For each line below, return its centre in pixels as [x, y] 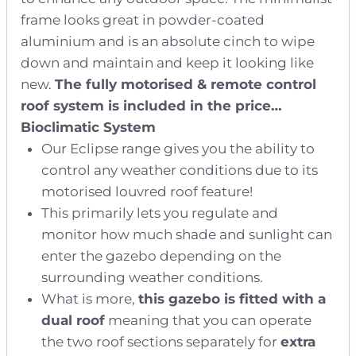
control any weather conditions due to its [179, 170]
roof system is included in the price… [151, 106]
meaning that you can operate [208, 321]
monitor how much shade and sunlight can [186, 235]
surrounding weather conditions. [152, 278]
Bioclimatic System [88, 128]
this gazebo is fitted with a [232, 299]
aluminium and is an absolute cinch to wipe [168, 42]
